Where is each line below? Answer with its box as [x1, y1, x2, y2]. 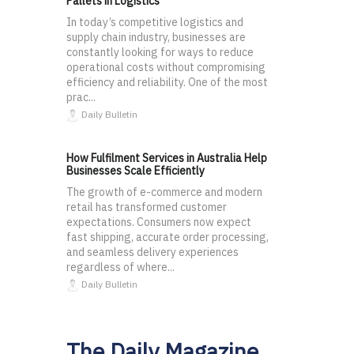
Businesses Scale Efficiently [66, 164, 205, 179]
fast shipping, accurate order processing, [66, 230, 269, 245]
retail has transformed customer [66, 200, 227, 215]
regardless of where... [66, 260, 175, 275]
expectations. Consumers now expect [66, 215, 251, 230]
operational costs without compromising [66, 60, 265, 75]
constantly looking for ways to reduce [66, 45, 254, 60]
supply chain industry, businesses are [66, 30, 246, 45]
